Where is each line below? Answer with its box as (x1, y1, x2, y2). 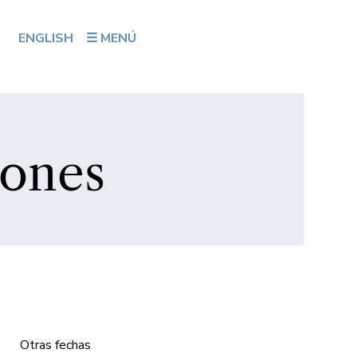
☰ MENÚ (86, 29, 137, 48)
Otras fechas (19, 335, 91, 354)
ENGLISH (18, 29, 74, 48)
